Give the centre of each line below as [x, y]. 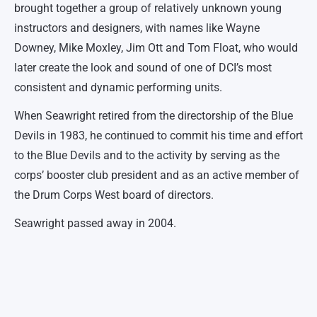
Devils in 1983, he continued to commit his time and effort [158, 136]
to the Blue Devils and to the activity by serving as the [147, 155]
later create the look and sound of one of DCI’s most [143, 68]
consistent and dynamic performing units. [118, 87]
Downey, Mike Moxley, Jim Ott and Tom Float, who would [156, 48]
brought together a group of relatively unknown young [148, 8]
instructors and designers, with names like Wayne [137, 28]
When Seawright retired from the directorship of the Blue [154, 116]
